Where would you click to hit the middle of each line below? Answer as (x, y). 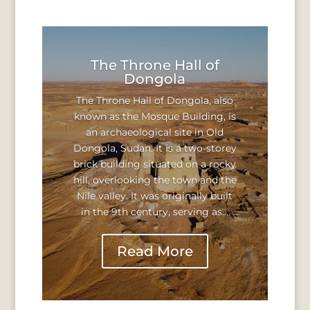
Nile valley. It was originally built (155, 195)
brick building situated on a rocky (155, 164)
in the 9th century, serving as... (155, 211)
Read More (155, 251)
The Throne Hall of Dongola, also (155, 100)
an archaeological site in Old (155, 132)
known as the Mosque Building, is (155, 116)
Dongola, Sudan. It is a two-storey (155, 148)
